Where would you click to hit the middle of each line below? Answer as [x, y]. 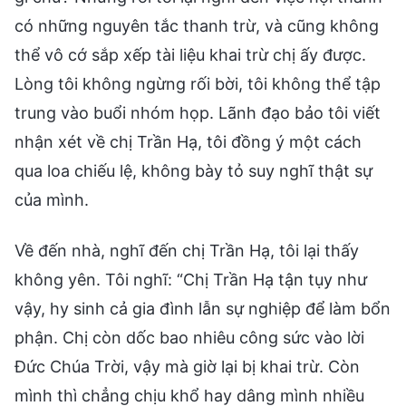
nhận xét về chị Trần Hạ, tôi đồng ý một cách [188, 141]
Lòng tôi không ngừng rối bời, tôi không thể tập [198, 83]
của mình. [52, 199]
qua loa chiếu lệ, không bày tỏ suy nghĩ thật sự [193, 170]
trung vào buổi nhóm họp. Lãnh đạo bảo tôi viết [198, 112]
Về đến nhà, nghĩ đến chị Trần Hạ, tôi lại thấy [187, 250]
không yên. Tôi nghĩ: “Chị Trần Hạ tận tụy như [191, 279]
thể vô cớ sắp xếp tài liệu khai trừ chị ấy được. [190, 54]
